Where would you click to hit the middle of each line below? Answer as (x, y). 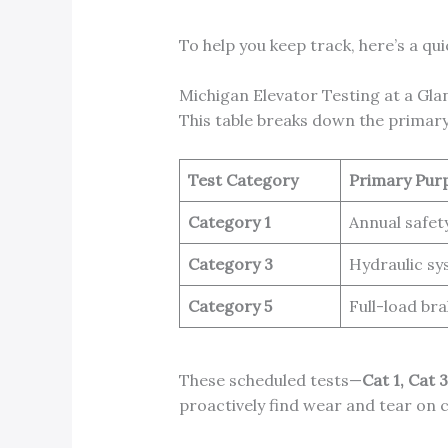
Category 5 (229, 305)
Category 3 (230, 263)
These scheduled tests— (270, 379)
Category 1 (229, 221)
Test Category (242, 179)
